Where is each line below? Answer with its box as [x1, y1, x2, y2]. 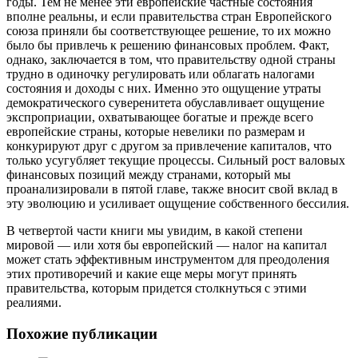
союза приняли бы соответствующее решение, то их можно [6, 23, 331, 38]
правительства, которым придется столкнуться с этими [6, 280, 307, 295]
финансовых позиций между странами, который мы [6, 167, 291, 181]
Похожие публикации [6, 324, 157, 342]
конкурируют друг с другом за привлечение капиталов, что [6, 138, 332, 153]
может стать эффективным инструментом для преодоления [6, 252, 329, 266]
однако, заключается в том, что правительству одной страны [6, 52, 336, 66]
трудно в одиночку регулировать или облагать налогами [6, 66, 315, 81]
